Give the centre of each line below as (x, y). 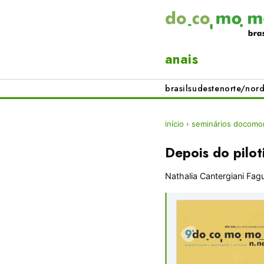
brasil (177, 89)
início (174, 124)
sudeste (204, 89)
